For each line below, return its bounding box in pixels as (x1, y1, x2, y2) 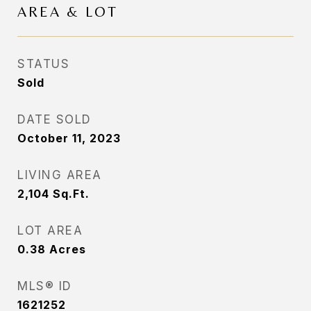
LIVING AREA (17, 168, 102, 182)
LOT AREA (17, 224, 83, 237)
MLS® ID (17, 279, 72, 293)
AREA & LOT (17, 3, 118, 20)
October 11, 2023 (17, 131, 121, 145)
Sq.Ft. (53, 187, 90, 201)
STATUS (17, 57, 69, 71)
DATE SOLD (17, 112, 92, 126)
